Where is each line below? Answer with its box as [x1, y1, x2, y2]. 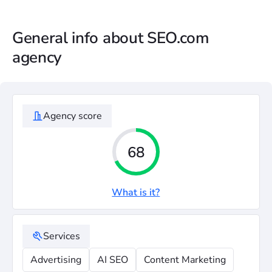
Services [43, 229, 80, 243]
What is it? [112, 186, 160, 199]
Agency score [43, 109, 102, 123]
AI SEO [97, 253, 128, 267]
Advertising [30, 253, 81, 267]
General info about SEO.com [12, 27, 209, 49]
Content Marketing [144, 253, 226, 267]
